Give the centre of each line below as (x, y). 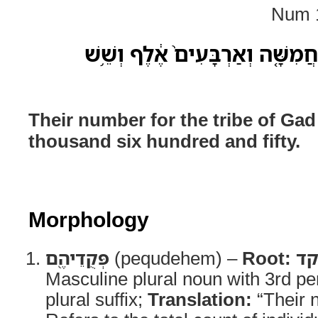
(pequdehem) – (176, 258)
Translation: (200, 299)
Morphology (89, 219)
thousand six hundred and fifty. (164, 141)
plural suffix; (97, 299)
